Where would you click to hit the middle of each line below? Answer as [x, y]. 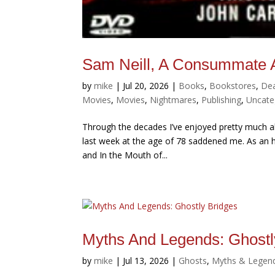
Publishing [222, 100]
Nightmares [173, 100]
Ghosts [193, 261]
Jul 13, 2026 [146, 261]
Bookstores [233, 86]
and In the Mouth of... [125, 155]
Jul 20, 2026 [146, 86]
